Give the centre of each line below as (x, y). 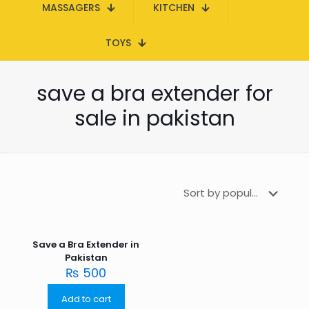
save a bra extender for (154, 94)
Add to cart (86, 299)
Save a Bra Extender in (86, 245)
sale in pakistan (154, 119)
